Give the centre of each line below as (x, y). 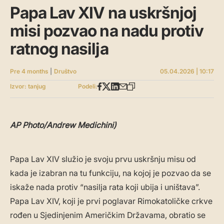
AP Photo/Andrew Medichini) (63, 125)
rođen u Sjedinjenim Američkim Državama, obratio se (108, 215)
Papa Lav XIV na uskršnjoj (103, 13)
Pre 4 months (29, 71)
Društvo (65, 71)
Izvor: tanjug (28, 86)
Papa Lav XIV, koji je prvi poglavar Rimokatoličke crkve (111, 201)
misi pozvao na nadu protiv (107, 31)
